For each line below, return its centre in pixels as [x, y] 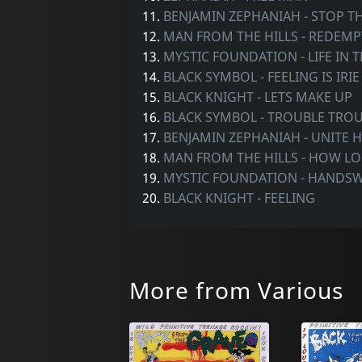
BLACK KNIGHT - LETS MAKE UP [257, 97]
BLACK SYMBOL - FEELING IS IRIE [261, 76]
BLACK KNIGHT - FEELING [239, 198]
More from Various [236, 290]
